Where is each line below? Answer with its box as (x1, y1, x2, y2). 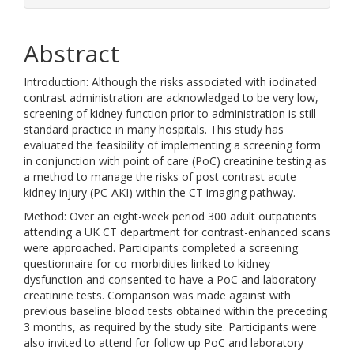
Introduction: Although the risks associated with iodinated (24, 74, 317, 89)
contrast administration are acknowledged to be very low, (24, 90, 318, 105)
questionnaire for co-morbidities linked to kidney (24, 256, 270, 271)
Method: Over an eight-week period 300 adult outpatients (24, 209, 317, 224)
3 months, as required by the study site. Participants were (24, 319, 317, 334)
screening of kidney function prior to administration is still (24, 106, 316, 121)
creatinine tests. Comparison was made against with (24, 288, 291, 303)
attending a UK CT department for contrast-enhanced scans (24, 224, 330, 239)
